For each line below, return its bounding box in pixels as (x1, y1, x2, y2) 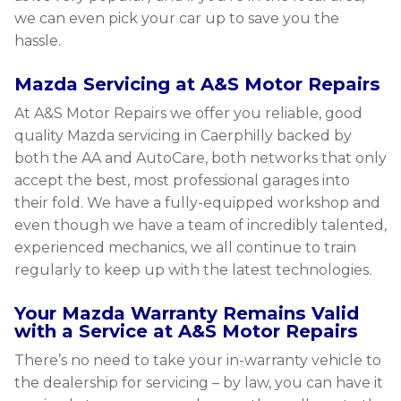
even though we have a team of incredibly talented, (14, 217, 387, 234)
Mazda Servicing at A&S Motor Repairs (14, 73, 380, 95)
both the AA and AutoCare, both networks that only (14, 149, 387, 166)
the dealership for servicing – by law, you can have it (14, 374, 383, 391)
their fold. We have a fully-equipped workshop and (14, 194, 380, 211)
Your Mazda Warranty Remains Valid (14, 303, 359, 324)
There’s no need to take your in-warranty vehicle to (14, 352, 381, 369)
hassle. (14, 32, 61, 49)
